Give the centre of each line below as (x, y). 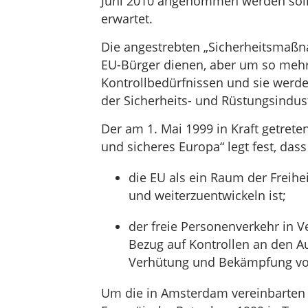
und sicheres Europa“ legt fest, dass (203, 146)
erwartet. (126, 19)
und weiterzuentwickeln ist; (207, 195)
